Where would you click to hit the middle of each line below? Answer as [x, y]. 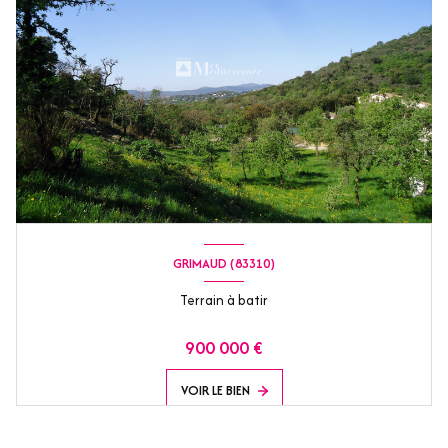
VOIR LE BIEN [215, 391]
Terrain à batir [224, 300]
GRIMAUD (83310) [224, 263]
